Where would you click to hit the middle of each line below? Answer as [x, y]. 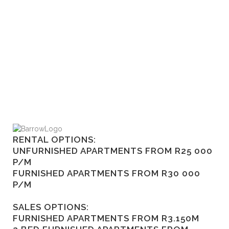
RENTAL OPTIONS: [54, 140]
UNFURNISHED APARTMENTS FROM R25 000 [113, 151]
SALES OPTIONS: [51, 207]
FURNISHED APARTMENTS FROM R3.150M [106, 219]
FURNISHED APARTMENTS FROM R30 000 [107, 174]
